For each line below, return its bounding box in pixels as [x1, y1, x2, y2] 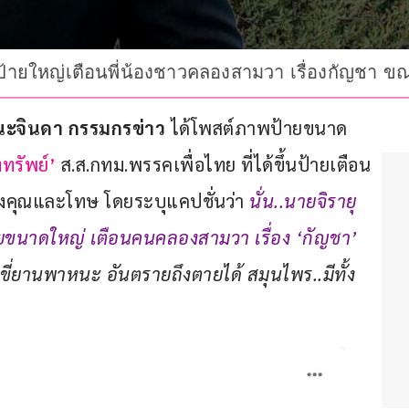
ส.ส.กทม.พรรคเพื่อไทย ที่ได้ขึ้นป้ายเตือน [56, 152, 371, 177]
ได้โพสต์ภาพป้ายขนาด [165, 116, 348, 141]
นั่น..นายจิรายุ [249, 189, 362, 214]
